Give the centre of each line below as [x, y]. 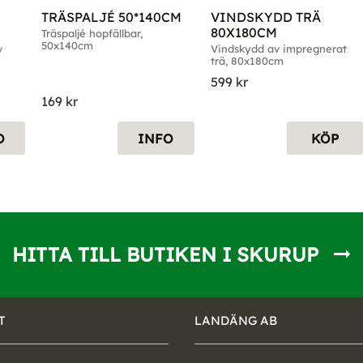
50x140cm [67, 46]
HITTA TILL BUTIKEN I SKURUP [165, 254]
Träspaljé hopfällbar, [92, 34]
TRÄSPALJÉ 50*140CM [111, 17]
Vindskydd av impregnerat [278, 49]
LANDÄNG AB [236, 320]
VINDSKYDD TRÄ [265, 17]
